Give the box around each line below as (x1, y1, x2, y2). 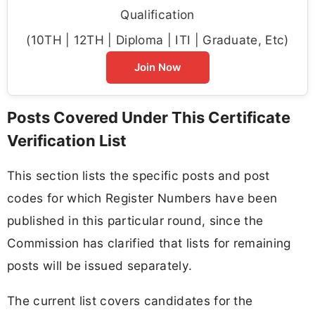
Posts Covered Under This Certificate (7, 108, 290, 127)
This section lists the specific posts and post (7, 168, 270, 184)
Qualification (120, 7, 195, 22)
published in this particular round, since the (7, 213, 264, 229)
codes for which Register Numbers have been (7, 191, 278, 206)
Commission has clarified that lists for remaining (7, 236, 291, 251)
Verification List (7, 131, 127, 150)
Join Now (134, 60, 181, 75)
